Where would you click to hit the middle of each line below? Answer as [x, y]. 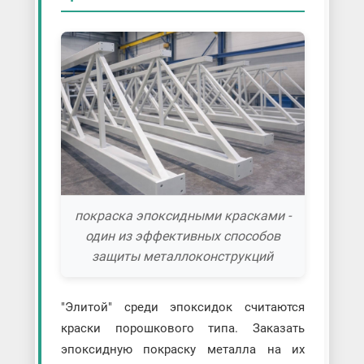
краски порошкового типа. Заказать [183, 329]
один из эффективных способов [182, 236]
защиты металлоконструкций [183, 257]
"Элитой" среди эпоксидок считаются [183, 308]
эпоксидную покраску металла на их [183, 350]
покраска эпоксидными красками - [182, 216]
